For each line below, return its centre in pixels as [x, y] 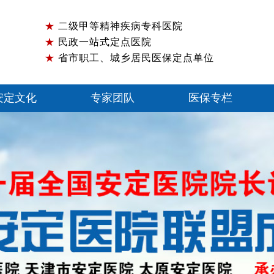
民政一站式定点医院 [103, 42]
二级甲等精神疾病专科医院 [119, 26]
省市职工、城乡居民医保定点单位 [135, 58]
